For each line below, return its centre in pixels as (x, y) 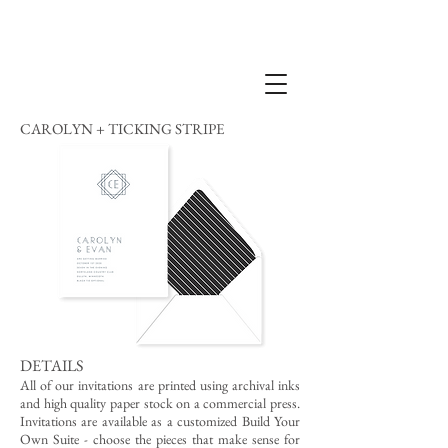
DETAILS (51, 365)
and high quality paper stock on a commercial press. (160, 403)
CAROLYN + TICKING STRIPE (122, 128)
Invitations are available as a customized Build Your (160, 421)
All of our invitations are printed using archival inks (160, 385)
